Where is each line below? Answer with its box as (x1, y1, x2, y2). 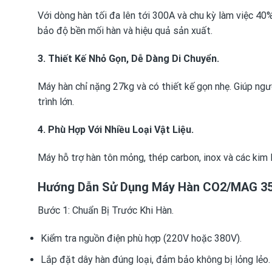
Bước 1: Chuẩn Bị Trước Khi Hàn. (38, 205, 174, 217)
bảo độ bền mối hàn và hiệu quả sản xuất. (38, 25, 212, 37)
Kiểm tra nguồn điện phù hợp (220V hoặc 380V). (40, 233, 242, 245)
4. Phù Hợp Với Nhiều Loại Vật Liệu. (38, 123, 194, 135)
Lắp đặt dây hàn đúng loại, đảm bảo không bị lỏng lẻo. (40, 253, 270, 265)
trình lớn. (38, 96, 74, 108)
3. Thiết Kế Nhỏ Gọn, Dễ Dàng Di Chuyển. (38, 53, 219, 65)
